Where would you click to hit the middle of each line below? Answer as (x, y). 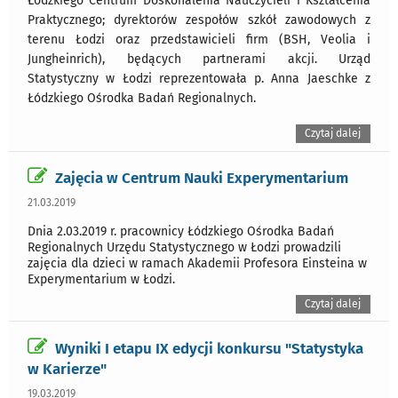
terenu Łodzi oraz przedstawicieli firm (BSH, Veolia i (199, 40)
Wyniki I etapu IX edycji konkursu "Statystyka (209, 348)
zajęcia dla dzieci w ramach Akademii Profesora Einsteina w (197, 263)
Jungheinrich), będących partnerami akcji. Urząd (199, 60)
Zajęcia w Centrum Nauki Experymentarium (202, 178)
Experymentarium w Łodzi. (101, 279)
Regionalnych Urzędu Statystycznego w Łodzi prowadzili (184, 247)
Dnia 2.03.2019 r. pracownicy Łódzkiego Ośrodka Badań (181, 231)
